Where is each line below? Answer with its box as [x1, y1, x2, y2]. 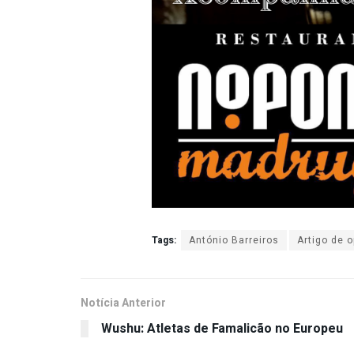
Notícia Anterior [81, 295, 166, 312]
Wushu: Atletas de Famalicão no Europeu [101, 319, 343, 339]
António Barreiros [189, 233, 279, 248]
